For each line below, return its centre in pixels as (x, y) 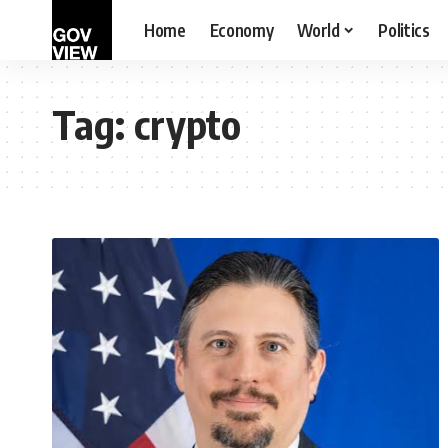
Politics (404, 29)
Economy (241, 29)
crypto (187, 124)
